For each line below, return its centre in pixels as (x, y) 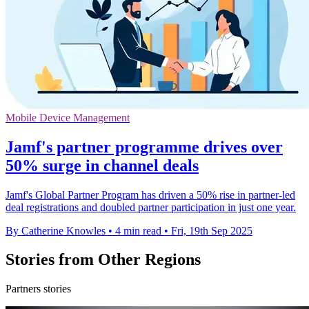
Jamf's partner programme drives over (144, 147)
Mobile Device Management (68, 117)
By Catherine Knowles (56, 230)
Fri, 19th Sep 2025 (212, 230)
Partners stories (38, 289)
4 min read (138, 230)
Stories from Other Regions (103, 260)
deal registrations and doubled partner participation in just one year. (151, 207)
